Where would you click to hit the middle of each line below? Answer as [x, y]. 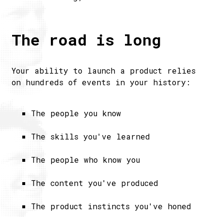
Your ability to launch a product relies [104, 70]
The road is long [86, 39]
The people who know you [85, 160]
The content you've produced [95, 183]
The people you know [76, 113]
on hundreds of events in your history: [101, 82]
